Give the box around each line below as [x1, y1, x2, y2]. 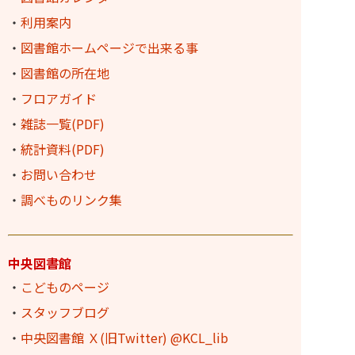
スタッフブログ [21, 303, 109, 322]
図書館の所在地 [21, 63, 109, 82]
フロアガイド [21, 89, 97, 108]
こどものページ [21, 277, 109, 296]
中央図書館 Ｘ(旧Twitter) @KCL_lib [21, 328, 228, 347]
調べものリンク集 [21, 190, 122, 209]
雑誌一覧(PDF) [21, 114, 105, 133]
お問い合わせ [21, 165, 97, 184]
